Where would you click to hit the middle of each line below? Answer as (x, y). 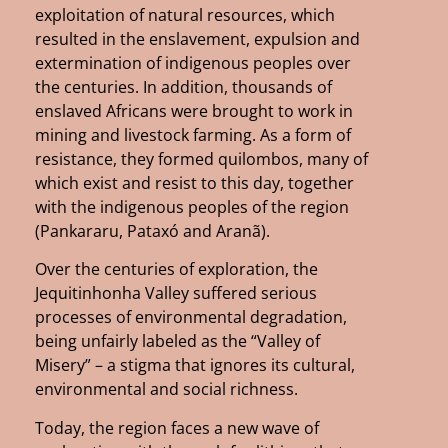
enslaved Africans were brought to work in (194, 110)
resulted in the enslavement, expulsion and (197, 38)
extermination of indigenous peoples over (193, 62)
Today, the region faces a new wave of (177, 427)
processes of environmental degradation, (191, 317)
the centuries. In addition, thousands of (183, 86)
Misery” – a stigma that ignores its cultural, (195, 365)
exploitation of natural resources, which (185, 14)
